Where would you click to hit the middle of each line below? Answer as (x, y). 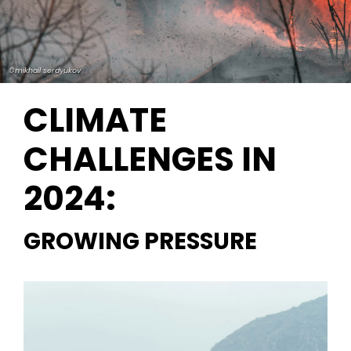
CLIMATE (95, 120)
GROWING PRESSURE (140, 241)
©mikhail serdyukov (45, 71)
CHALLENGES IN (150, 159)
